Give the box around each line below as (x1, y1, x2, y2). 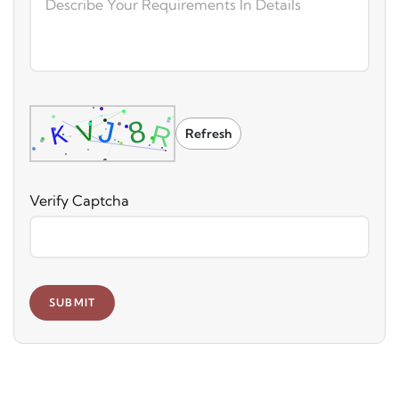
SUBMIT (49, 296, 96, 309)
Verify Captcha (29, 191, 129, 209)
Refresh (185, 126, 232, 142)
